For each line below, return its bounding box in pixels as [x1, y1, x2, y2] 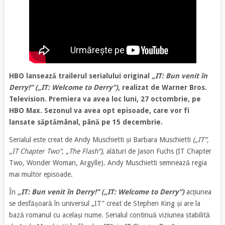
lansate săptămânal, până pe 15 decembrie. [9, 118, 163, 127]
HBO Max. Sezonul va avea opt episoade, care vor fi [9, 106, 189, 115]
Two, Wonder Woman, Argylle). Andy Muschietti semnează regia [9, 159, 207, 167]
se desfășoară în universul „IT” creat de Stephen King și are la [9, 199, 200, 208]
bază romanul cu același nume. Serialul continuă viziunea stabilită [9, 211, 210, 219]
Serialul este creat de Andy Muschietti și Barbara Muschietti [9, 136, 193, 144]
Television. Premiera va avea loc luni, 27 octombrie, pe [9, 95, 201, 103]
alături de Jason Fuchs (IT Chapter [104, 147, 211, 156]
